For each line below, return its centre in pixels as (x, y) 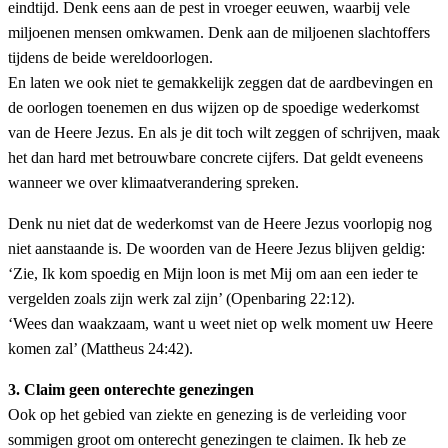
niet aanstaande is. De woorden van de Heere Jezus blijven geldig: (216, 249)
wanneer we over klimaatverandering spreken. (153, 183)
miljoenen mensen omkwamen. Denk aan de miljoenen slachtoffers (219, 33)
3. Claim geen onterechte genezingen (131, 390)
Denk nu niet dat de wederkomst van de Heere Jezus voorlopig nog (220, 224)
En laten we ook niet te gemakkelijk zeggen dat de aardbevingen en (220, 83)
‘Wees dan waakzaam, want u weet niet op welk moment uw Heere (220, 324)
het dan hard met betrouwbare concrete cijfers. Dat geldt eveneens (215, 158)
